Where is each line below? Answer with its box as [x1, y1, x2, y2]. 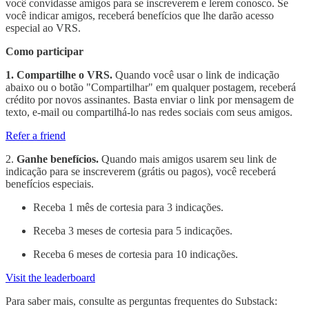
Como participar [6, 45, 83, 57]
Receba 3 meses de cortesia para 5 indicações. [33, 224, 232, 237]
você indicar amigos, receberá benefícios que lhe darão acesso [6, 9, 274, 21]
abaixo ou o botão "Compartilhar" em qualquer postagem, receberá [6, 81, 296, 93]
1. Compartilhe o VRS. [6, 68, 115, 81]
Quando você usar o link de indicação [115, 68, 279, 81]
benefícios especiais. [6, 177, 94, 190]
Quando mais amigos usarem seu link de [101, 152, 277, 165]
